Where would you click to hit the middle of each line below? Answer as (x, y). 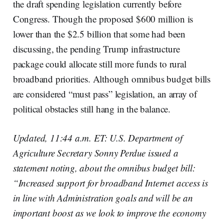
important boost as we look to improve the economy (109, 212)
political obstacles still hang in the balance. (91, 108)
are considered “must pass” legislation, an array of (105, 93)
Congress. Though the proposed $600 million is (103, 18)
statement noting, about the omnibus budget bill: (104, 167)
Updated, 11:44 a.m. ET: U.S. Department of (97, 137)
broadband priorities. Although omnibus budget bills (112, 78)
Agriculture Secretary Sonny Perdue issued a (95, 152)
